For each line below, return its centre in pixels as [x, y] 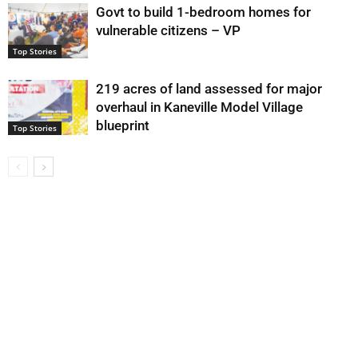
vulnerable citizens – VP [168, 30]
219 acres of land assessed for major [209, 89]
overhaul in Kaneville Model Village [199, 107]
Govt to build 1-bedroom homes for [203, 12]
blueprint [123, 125]
